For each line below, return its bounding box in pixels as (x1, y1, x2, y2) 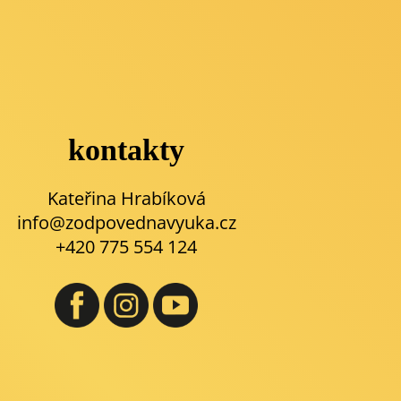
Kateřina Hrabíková (47, 186, 206, 211)
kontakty (68, 132, 185, 166)
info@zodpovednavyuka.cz (16, 210, 236, 235)
